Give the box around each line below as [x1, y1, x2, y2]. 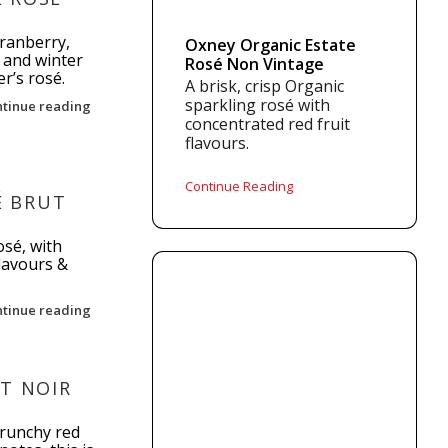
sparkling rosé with [185, 94, 331, 116]
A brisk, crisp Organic [185, 75, 345, 97]
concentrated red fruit [185, 113, 351, 135]
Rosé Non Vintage [185, 53, 325, 75]
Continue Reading [185, 177, 294, 195]
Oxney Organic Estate [185, 34, 357, 56]
